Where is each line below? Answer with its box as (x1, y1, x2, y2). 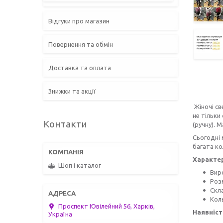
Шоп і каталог (58, 162, 101, 169)
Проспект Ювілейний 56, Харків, (58, 203, 155, 210)
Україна (48, 211, 72, 218)
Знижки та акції (48, 87, 96, 95)
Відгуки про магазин (48, 17, 110, 24)
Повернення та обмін (48, 40, 113, 48)
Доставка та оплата (48, 64, 111, 71)
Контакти (43, 118, 87, 129)
